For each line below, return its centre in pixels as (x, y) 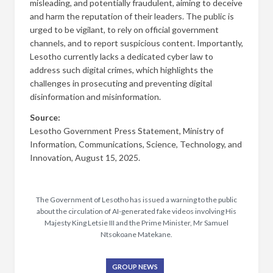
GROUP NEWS (135, 266)
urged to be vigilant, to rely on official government (124, 29)
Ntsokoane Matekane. (136, 234)
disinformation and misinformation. (95, 96)
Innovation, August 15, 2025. (85, 157)
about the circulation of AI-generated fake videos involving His (136, 211)
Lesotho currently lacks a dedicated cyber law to (122, 56)
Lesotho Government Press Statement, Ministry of (127, 130)
